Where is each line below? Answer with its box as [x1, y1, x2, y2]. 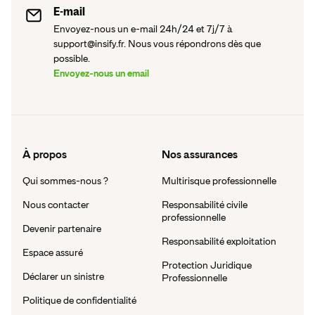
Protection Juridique [162, 259, 252, 270]
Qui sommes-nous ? [22, 175, 108, 186]
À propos [22, 148, 67, 160]
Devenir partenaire [22, 223, 101, 233]
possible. [53, 53, 90, 63]
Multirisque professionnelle [162, 175, 276, 186]
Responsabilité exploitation [162, 236, 276, 246]
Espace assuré [22, 247, 83, 257]
